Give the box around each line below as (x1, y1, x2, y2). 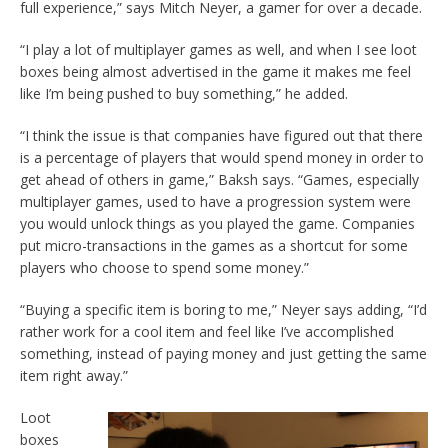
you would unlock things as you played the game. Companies (20, 214, 415, 233)
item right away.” (20, 366, 128, 385)
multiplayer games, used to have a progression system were (20, 192, 411, 211)
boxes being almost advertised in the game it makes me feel (20, 62, 411, 81)
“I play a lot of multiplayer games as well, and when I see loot (20, 40, 417, 59)
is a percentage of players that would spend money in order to (20, 148, 424, 167)
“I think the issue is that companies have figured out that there (20, 126, 423, 145)
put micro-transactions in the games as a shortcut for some (20, 236, 408, 255)
